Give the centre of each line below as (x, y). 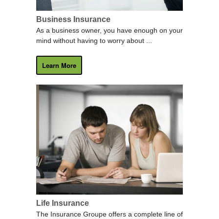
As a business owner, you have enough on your (109, 31)
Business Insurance (73, 20)
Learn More (59, 66)
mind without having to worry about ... (94, 41)
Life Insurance (63, 203)
